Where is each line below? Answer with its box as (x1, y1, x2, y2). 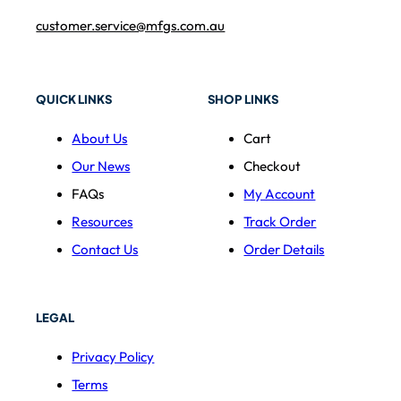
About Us (72, 130, 128, 148)
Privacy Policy (72, 348, 155, 366)
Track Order (243, 213, 317, 231)
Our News (72, 158, 131, 175)
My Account (243, 185, 316, 203)
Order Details (243, 241, 325, 259)
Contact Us (72, 241, 139, 259)
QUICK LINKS (36, 91, 113, 107)
